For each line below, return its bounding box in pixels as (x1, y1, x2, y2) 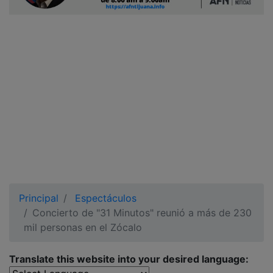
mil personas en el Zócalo (24, 221, 142, 233)
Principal (19, 192, 58, 204)
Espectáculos (75, 192, 136, 204)
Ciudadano (19, 2, 71, 15)
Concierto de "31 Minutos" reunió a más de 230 (32, 207, 252, 219)
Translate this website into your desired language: (9, 253, 249, 265)
